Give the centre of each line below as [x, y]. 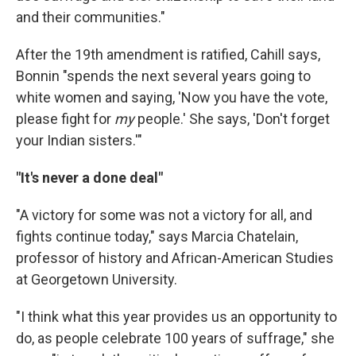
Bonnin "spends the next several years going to [163, 75]
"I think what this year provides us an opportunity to [176, 316]
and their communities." [91, 17]
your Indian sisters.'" [79, 140]
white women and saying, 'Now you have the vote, [172, 97]
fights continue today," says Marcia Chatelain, [157, 236]
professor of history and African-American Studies [175, 257]
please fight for [65, 118]
